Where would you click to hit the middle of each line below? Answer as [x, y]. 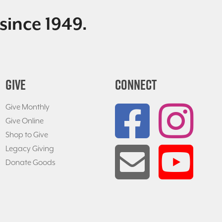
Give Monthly [27, 107]
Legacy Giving [29, 149]
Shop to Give [27, 135]
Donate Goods [30, 163]
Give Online [24, 121]
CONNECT [136, 85]
